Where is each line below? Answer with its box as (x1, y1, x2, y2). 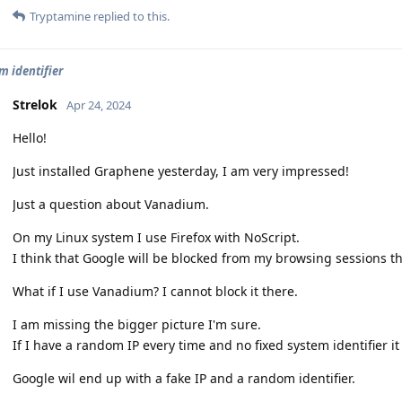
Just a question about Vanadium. (13, 195, 209, 213)
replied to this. (91, 7, 170, 24)
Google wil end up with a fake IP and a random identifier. (13, 369, 355, 387)
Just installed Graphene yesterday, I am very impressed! (13, 162, 349, 179)
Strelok (13, 95, 57, 113)
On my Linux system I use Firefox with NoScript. (13, 228, 300, 246)
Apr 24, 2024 (66, 96, 131, 113)
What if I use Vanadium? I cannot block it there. (13, 282, 298, 300)
